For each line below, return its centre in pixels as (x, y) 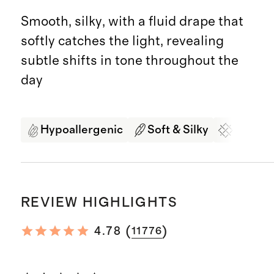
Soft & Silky (178, 130)
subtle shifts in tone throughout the (129, 61)
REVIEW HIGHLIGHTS (99, 203)
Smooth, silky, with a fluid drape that (132, 22)
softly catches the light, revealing (122, 41)
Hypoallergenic (81, 130)
